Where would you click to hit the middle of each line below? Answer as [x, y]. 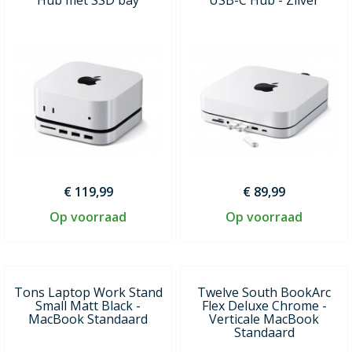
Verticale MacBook [264, 319]
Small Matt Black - [88, 305]
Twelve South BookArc [264, 292]
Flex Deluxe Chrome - [264, 305]
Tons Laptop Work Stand [88, 292]
